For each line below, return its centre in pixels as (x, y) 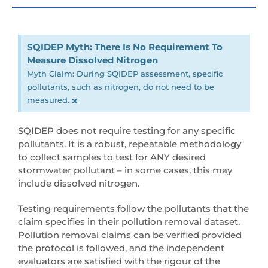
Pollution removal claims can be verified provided (130, 234)
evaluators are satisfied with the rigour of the (119, 261)
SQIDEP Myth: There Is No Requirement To (125, 47)
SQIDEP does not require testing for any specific (127, 131)
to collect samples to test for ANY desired (112, 157)
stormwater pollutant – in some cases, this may (125, 170)
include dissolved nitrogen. (79, 184)
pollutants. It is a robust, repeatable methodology (130, 144)
